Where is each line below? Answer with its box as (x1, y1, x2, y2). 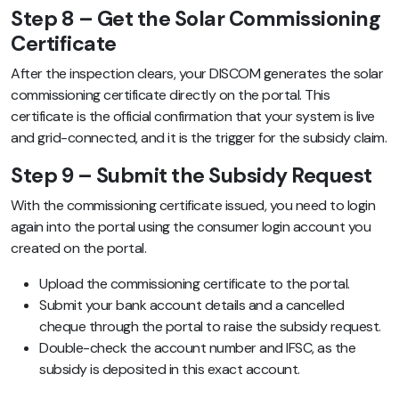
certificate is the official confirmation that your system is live (11, 107, 375, 126)
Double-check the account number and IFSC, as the (39, 338, 355, 358)
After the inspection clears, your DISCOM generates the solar (11, 64, 383, 84)
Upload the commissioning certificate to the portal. (39, 274, 350, 294)
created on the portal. (11, 239, 146, 258)
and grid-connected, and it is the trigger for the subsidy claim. (11, 128, 387, 148)
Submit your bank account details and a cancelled (39, 296, 344, 315)
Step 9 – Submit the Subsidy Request (11, 162, 372, 190)
